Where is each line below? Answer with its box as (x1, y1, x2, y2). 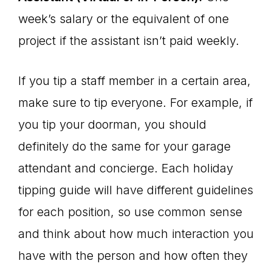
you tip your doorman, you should (18, 117, 206, 132)
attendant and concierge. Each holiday (18, 161, 233, 175)
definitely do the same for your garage (18, 139, 231, 154)
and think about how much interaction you (18, 226, 254, 241)
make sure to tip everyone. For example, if (18, 95, 253, 110)
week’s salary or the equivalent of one (18, 12, 229, 26)
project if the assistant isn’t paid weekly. (18, 33, 239, 48)
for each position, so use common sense (18, 205, 242, 219)
